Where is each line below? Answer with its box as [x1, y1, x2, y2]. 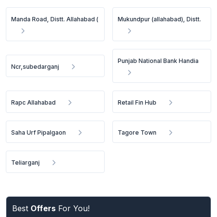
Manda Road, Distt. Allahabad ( [11, 15, 98, 23]
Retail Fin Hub [118, 99, 157, 106]
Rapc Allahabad [11, 99, 56, 106]
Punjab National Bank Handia [118, 57, 199, 64]
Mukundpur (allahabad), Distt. [118, 15, 201, 23]
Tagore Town [118, 129, 157, 136]
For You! [56, 203, 90, 213]
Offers [31, 203, 56, 213]
